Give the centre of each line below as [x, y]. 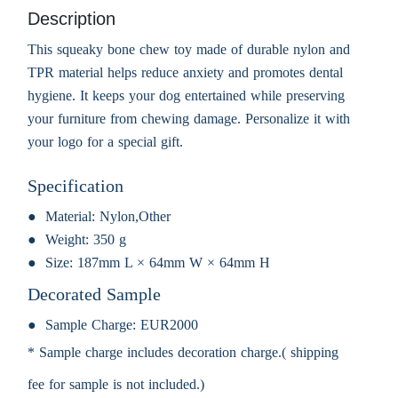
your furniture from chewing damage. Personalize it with [189, 119]
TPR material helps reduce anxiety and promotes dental [185, 73]
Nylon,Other [135, 217]
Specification [76, 186]
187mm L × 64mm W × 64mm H [174, 263]
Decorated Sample [94, 295]
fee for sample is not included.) [116, 385]
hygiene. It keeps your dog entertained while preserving [186, 96]
